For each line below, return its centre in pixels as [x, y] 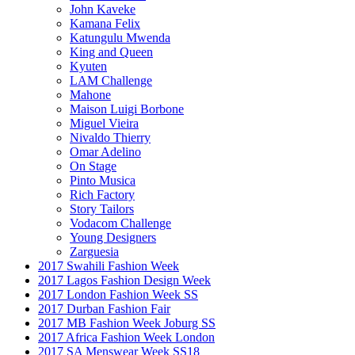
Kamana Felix [105, 23]
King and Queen [111, 52]
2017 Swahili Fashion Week [109, 265]
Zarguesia [94, 251]
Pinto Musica [103, 180]
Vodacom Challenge [120, 223]
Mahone [90, 94]
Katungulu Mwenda [120, 37]
